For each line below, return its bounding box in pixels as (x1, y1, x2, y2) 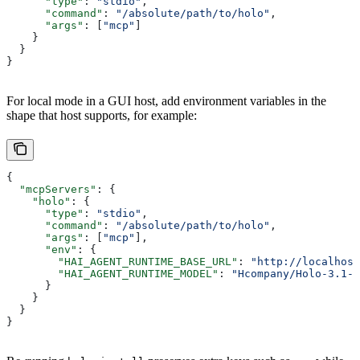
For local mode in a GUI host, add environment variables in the (6, 94, 326, 108)
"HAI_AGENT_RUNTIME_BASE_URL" (6, 256, 238, 268)
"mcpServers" (6, 183, 96, 196)
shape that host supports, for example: (6, 108, 197, 123)
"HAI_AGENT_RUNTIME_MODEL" (6, 268, 219, 280)
